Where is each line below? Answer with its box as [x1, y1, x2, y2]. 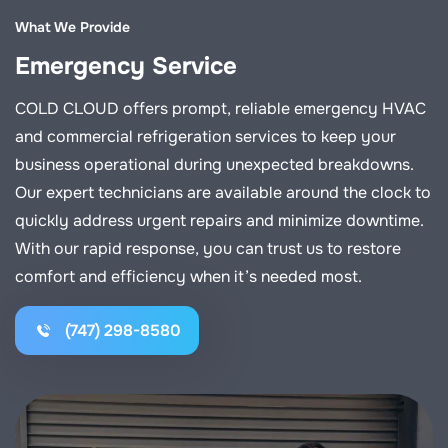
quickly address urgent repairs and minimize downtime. [15, 210, 424, 232]
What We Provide [15, 18, 130, 37]
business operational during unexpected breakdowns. [15, 154, 414, 176]
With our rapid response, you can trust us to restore [15, 238, 401, 260]
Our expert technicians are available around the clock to [15, 182, 431, 204]
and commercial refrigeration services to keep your [15, 126, 396, 148]
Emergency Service [15, 51, 237, 82]
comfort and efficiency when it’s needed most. [15, 266, 362, 288]
